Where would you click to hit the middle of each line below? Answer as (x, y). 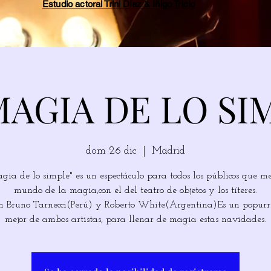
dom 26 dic (111, 151)
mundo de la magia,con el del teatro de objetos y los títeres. (135, 190)
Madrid (168, 151)
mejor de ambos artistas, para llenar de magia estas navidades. (135, 219)
